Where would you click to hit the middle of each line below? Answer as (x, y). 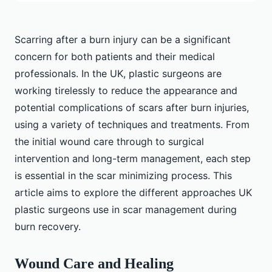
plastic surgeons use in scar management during (126, 210)
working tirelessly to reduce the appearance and (126, 91)
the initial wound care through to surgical (109, 142)
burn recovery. (48, 227)
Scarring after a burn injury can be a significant (123, 40)
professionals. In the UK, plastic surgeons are (118, 74)
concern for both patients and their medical (115, 57)
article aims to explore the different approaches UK (133, 193)
